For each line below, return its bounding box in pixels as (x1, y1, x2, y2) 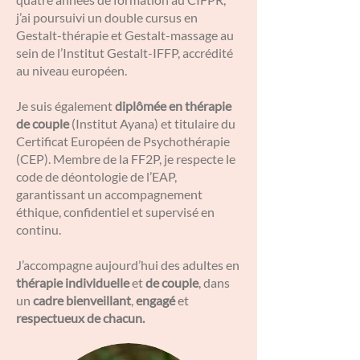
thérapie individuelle (16, 275, 129, 290)
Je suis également (16, 98, 112, 113)
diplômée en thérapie (112, 98, 231, 113)
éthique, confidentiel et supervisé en (16, 204, 215, 219)
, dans (198, 275, 230, 290)
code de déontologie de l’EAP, (16, 169, 177, 184)
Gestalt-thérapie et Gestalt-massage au (16, 27, 234, 43)
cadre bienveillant (33, 292, 131, 308)
